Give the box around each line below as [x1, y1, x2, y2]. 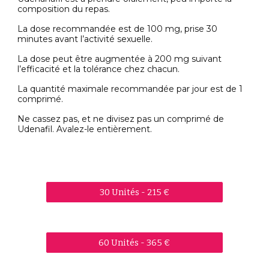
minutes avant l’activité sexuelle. [17, 33, 153, 44]
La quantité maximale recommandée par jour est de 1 [17, 83, 243, 94]
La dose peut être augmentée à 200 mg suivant [17, 53, 222, 64]
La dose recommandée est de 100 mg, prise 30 [17, 23, 218, 34]
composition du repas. [17, 3, 110, 14]
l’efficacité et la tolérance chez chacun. [17, 63, 180, 74]
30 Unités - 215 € [99, 187, 170, 198]
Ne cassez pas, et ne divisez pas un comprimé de [17, 113, 225, 124]
